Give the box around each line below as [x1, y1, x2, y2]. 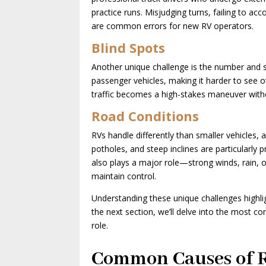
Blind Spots [91, 38, 166, 56]
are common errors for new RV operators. [91, 20, 254, 31]
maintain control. [91, 170, 157, 182]
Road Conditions [91, 106, 199, 125]
